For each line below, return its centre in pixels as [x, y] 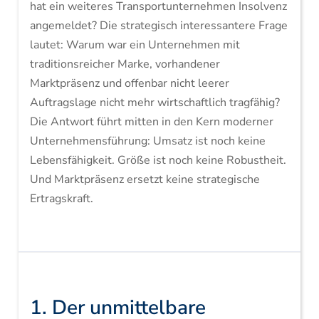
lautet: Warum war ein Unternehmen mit [135, 45]
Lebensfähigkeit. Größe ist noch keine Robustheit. [158, 160]
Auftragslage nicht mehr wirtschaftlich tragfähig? [155, 103]
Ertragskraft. [61, 199]
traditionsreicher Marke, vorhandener [125, 64]
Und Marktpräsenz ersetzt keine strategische [145, 179]
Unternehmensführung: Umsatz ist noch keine [147, 141]
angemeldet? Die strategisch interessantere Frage [158, 26]
